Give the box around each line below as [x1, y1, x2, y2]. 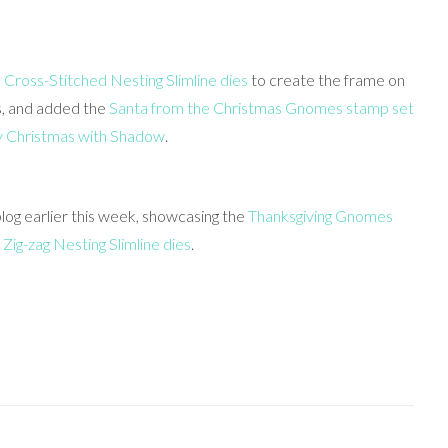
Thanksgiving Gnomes [247, 206, 393, 226]
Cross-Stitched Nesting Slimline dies [3, 70, 248, 90]
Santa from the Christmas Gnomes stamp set [108, 98, 414, 118]
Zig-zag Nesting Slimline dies [3, 234, 191, 254]
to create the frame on [247, 70, 405, 90]
